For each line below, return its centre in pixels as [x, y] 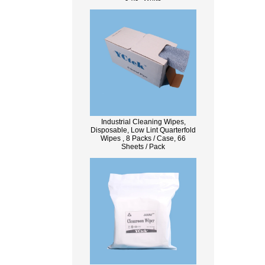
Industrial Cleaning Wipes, [143, 122]
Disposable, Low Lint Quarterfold [143, 130]
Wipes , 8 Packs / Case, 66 [143, 138]
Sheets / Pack [143, 147]
